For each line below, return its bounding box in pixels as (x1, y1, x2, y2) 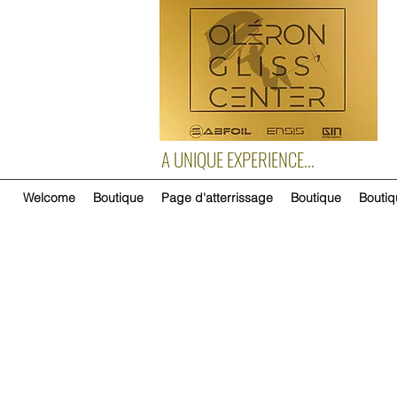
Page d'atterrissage (160, 189, 273, 206)
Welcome (22, 189, 75, 206)
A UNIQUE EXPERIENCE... (161, 144, 315, 173)
